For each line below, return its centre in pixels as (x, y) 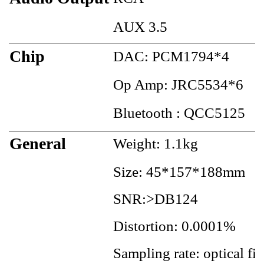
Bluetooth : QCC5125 (179, 113)
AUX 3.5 (140, 27)
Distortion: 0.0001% (174, 226)
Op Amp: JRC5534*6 (178, 84)
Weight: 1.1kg (156, 143)
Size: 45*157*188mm (179, 171)
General (38, 143)
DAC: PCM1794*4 (171, 56)
